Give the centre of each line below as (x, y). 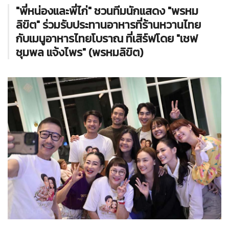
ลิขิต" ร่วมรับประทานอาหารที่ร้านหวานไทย (109, 25)
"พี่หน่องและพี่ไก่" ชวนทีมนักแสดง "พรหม (107, 11)
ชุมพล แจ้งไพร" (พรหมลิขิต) (80, 52)
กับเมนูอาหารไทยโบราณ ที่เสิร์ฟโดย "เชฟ (107, 39)
